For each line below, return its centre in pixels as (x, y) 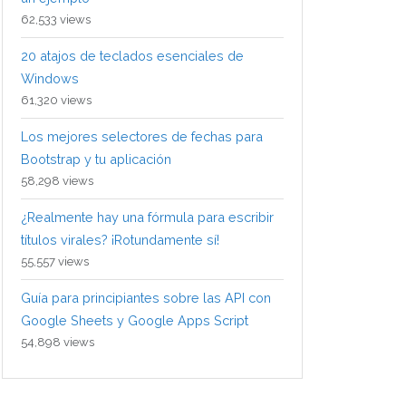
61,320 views (56, 101)
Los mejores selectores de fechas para (142, 137)
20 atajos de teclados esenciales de (132, 56)
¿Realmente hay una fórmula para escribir (147, 217)
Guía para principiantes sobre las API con (146, 298)
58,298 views (57, 181)
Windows (50, 79)
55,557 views (55, 262)
